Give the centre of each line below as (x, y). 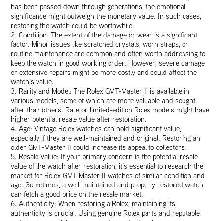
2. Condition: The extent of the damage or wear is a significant (104, 35)
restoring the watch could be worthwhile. (73, 26)
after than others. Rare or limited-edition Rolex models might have (110, 110)
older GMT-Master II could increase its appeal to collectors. (99, 147)
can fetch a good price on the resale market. (77, 194)
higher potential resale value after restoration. (79, 119)
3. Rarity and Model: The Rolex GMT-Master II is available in (100, 91)
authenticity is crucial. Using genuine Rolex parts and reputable (106, 213)
